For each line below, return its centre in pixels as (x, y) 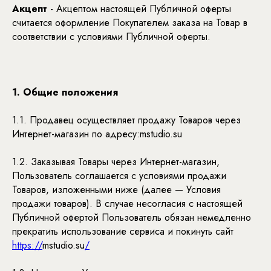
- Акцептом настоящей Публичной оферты (139, 9)
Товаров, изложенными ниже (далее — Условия (116, 190)
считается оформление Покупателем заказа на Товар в (130, 23)
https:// (27, 245)
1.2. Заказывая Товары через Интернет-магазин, (116, 162)
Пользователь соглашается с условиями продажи (119, 176)
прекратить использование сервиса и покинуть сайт (123, 231)
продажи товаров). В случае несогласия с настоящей (127, 204)
